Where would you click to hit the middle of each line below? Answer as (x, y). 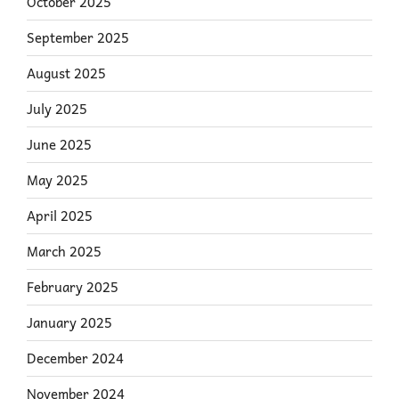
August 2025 (66, 73)
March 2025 (64, 252)
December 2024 (75, 358)
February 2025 (73, 287)
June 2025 (59, 145)
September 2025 (78, 38)
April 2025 (60, 216)
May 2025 (57, 180)
